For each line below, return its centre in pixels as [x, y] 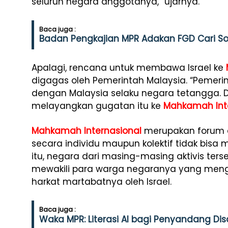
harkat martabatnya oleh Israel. [102, 182]
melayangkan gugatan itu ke [97, 106]
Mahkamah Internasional [87, 131]
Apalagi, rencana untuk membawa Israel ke [129, 68]
